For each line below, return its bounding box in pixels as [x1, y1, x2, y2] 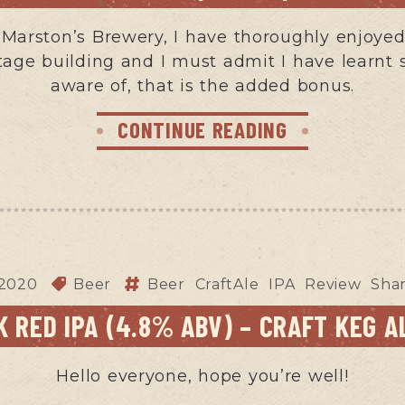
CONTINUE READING [118, 115, 287, 143]
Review [305, 275, 362, 293]
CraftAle [194, 275, 259, 293]
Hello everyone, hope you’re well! [56, 365, 349, 386]
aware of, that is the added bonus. [51, 75, 354, 96]
